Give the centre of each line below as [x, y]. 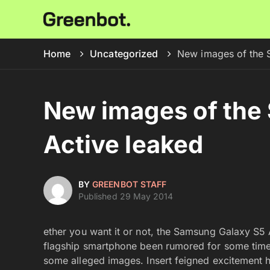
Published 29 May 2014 [126, 196]
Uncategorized [124, 54]
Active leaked [123, 144]
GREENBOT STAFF [130, 184]
